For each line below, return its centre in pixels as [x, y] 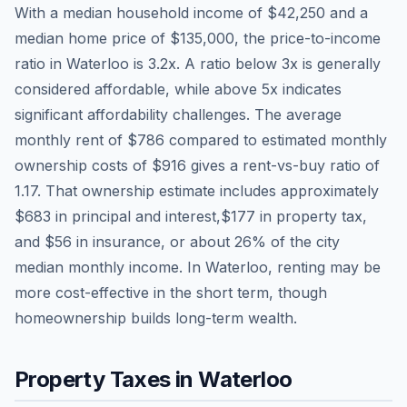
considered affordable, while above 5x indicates [178, 89]
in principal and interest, [136, 216]
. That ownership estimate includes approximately [208, 190]
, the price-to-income [308, 38]
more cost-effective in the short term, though [171, 292]
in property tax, [311, 216]
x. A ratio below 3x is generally [274, 63]
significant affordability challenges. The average [178, 114]
